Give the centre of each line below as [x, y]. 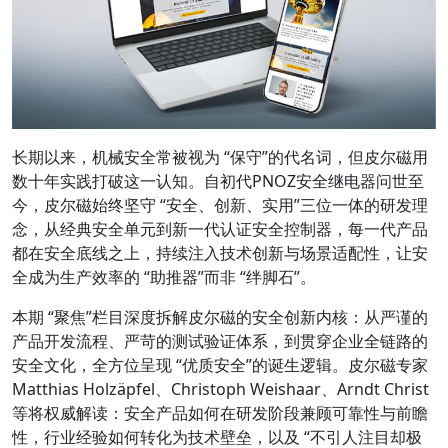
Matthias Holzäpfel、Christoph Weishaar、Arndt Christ [220, 388]
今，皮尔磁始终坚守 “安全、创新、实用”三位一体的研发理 [220, 204]
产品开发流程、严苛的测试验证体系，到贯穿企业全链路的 [220, 340]
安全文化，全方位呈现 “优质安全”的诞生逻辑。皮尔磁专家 [220, 364]
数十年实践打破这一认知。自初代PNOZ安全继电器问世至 [218, 180]
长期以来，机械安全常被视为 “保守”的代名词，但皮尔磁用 [220, 156]
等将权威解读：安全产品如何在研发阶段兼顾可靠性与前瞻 [220, 412]
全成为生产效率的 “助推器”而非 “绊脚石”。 [164, 276]
